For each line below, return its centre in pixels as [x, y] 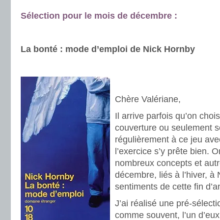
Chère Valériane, [148, 99]
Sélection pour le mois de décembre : [99, 16]
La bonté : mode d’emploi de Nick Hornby [108, 49]
